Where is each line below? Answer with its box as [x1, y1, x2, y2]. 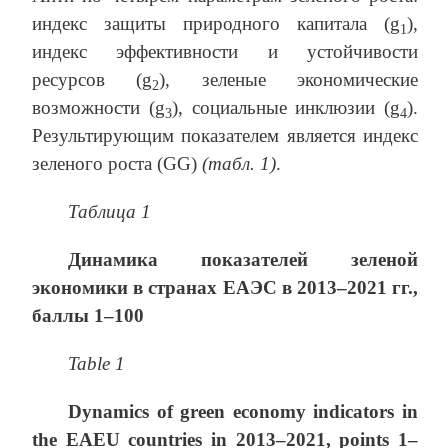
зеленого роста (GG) [32, 153, 202, 175]
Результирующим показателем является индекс [32, 125, 418, 147]
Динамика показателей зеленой [68, 249, 418, 271]
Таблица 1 [68, 201, 151, 223]
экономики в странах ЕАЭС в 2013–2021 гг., [32, 277, 418, 299]
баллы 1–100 [32, 305, 144, 327]
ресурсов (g [32, 69, 153, 91]
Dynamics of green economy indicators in [68, 401, 418, 423]
